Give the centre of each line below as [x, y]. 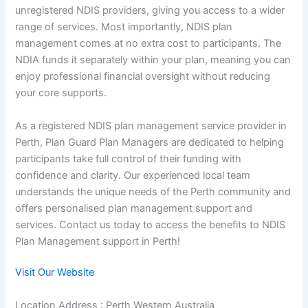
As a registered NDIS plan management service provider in [151, 125]
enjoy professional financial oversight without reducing [143, 77]
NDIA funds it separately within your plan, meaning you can [153, 60]
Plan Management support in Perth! [98, 241]
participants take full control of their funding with [129, 158]
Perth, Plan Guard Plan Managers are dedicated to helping [150, 142]
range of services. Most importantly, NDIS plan [124, 27]
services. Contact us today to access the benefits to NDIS [151, 224]
